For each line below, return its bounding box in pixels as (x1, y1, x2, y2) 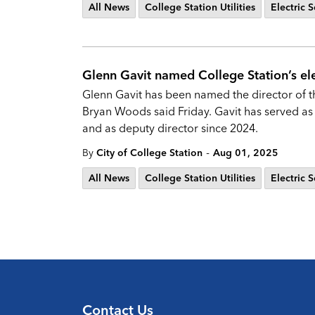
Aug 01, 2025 (213, 146, 278, 159)
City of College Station (96, 146, 202, 159)
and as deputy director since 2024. (82, 121, 261, 135)
